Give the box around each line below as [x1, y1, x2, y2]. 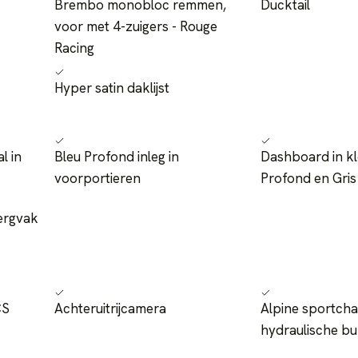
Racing [54, 39, 94, 58]
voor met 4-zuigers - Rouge [54, 18, 217, 36]
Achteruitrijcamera [54, 300, 166, 318]
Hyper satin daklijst [54, 79, 169, 97]
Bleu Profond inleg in [54, 148, 179, 166]
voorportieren [54, 169, 141, 188]
